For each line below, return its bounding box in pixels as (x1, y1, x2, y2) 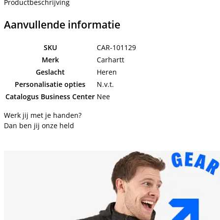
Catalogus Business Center (5, 92, 95, 102)
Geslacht (35, 67, 65, 77)
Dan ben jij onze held (4, 121, 74, 131)
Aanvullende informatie (4, 17, 120, 31)
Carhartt (97, 55, 124, 65)
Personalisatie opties (15, 80, 85, 89)
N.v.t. (97, 80, 114, 89)
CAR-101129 (97, 43, 136, 53)
